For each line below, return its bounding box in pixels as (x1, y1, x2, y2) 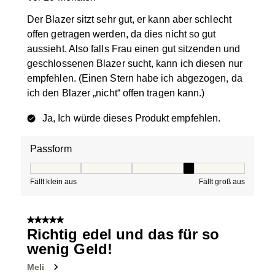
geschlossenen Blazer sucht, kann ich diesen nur (27, 58, 242, 69)
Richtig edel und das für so (27, 226, 220, 243)
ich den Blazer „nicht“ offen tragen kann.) (27, 88, 205, 99)
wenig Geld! (27, 241, 112, 258)
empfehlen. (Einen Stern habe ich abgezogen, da (27, 73, 242, 84)
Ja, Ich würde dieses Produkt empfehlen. (42, 113, 221, 124)
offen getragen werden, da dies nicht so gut (27, 29, 216, 40)
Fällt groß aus (198, 177, 245, 187)
